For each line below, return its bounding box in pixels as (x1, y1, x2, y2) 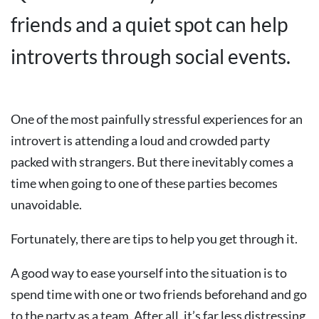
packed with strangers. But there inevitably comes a (11, 154, 293, 169)
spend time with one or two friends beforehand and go (11, 286, 307, 302)
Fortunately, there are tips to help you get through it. (11, 231, 298, 246)
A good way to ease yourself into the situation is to (11, 265, 287, 281)
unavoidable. (11, 197, 82, 212)
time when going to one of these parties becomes (11, 175, 278, 191)
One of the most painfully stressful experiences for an (11, 111, 303, 127)
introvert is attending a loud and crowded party (11, 132, 270, 148)
